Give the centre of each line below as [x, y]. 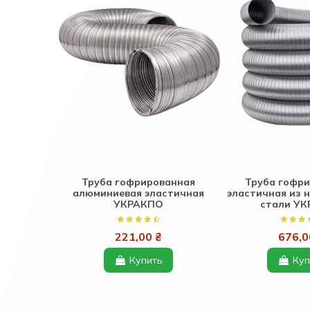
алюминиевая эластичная [139, 193]
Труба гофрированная [139, 182]
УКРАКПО [139, 204]
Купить [145, 260]
